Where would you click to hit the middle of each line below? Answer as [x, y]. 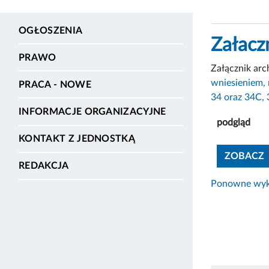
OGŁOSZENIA [51, 30]
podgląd [234, 122]
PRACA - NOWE [55, 84]
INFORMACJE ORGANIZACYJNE [92, 112]
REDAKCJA [44, 166]
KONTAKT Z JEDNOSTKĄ [77, 139]
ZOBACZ [244, 156]
